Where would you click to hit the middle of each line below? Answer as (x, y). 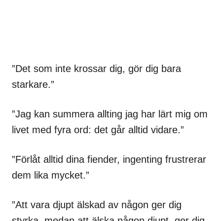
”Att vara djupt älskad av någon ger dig (97, 204)
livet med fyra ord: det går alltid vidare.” (98, 129)
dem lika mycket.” (51, 175)
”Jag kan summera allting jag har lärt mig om (110, 114)
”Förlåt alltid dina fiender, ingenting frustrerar (109, 159)
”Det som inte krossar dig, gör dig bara (96, 68)
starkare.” (33, 84)
